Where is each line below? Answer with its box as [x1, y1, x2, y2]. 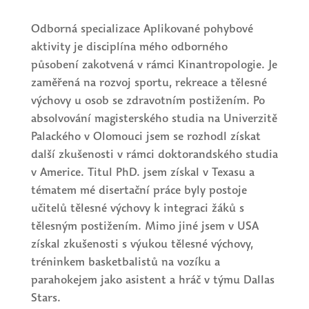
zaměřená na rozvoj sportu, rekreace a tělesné [30, 74, 267, 91]
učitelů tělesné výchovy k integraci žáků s [30, 200, 244, 217]
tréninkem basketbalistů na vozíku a [30, 254, 220, 270]
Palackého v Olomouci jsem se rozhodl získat [30, 128, 261, 145]
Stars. [30, 290, 61, 306]
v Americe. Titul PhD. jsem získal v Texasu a [30, 164, 255, 181]
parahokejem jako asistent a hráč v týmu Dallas [30, 272, 275, 288]
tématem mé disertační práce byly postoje [30, 182, 247, 199]
